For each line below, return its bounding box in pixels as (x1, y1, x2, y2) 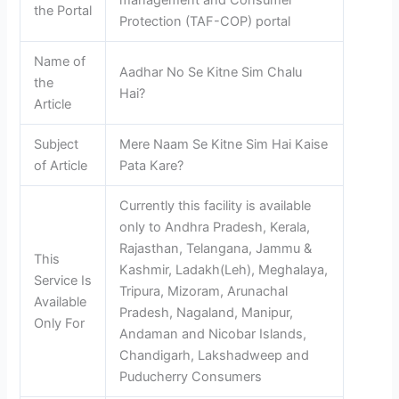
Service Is (34, 273, 93, 289)
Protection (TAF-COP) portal (119, 13, 291, 30)
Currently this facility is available (119, 198, 312, 215)
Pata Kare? (119, 158, 184, 175)
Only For (34, 315, 85, 332)
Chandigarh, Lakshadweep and (119, 347, 310, 364)
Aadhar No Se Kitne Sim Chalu (119, 64, 303, 81)
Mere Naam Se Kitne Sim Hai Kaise (119, 136, 329, 153)
